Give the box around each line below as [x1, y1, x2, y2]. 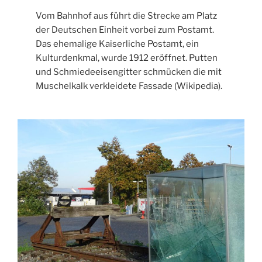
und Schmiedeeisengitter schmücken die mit [36, 67, 222, 78]
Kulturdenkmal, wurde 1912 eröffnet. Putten [36, 53, 218, 64]
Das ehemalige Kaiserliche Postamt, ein [36, 39, 199, 50]
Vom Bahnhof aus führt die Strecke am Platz [36, 11, 218, 22]
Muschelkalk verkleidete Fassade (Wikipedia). [36, 81, 223, 92]
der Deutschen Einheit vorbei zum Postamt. [36, 25, 215, 36]
